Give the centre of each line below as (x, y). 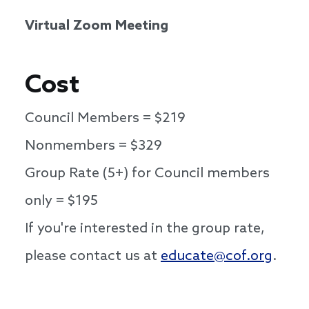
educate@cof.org (217, 257)
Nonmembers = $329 (93, 147)
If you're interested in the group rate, (145, 229)
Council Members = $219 (105, 119)
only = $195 (61, 202)
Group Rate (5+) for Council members (147, 174)
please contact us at (93, 257)
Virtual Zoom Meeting (97, 27)
